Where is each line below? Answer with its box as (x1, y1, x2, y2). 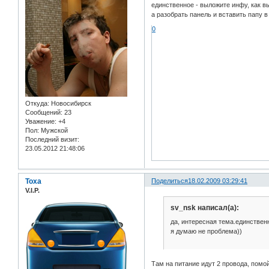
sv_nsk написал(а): (170, 203, 239, 212)
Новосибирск (49, 99, 91, 107)
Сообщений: (25, 108, 62, 116)
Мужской (39, 126, 68, 134)
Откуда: (25, 99, 49, 107)
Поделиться (151, 177, 189, 184)
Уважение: (25, 117, 56, 125)
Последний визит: (25, 135, 79, 143)
